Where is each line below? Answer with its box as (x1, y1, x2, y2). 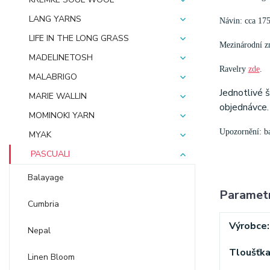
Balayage (28, 172, 64, 183)
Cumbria (28, 198, 59, 210)
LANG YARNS (29, 13, 81, 25)
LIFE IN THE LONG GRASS (29, 33, 129, 44)
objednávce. (219, 100, 269, 114)
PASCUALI (31, 148, 70, 160)
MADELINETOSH (29, 52, 93, 63)
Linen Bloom (28, 251, 75, 263)
